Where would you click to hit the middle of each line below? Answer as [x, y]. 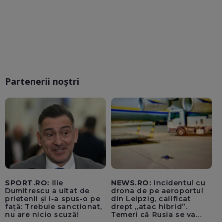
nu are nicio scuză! [42, 215]
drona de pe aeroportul [157, 191]
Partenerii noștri [42, 81]
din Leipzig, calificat [151, 199]
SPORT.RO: [28, 183]
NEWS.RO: [131, 183]
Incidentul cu [178, 183]
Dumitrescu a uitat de [47, 191]
